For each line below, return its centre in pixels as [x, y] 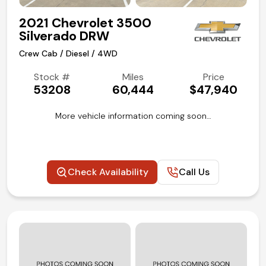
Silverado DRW [64, 36]
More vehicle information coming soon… [133, 116]
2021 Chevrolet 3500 [85, 23]
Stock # [52, 77]
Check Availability [108, 172]
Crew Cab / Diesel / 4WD [68, 54]
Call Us [194, 172]
